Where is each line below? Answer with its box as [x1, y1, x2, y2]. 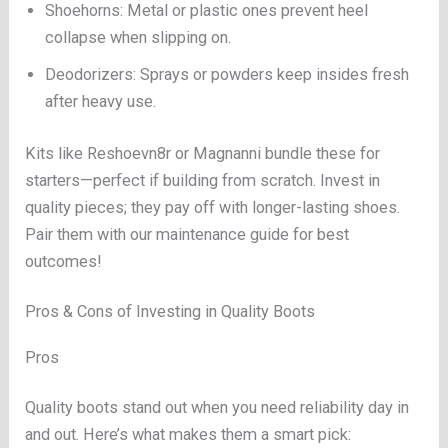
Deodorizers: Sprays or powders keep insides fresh [45, 65, 410, 85]
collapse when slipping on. [45, 28, 232, 48]
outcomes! [25, 252, 103, 272]
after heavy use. [45, 92, 157, 112]
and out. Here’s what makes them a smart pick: [25, 424, 352, 444]
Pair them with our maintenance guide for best [25, 225, 350, 245]
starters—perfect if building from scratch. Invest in [25, 171, 381, 191]
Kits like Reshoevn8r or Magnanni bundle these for [25, 144, 381, 164]
